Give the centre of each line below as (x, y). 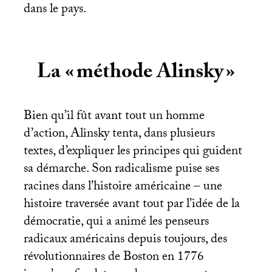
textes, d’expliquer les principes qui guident (133, 153)
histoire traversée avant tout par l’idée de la (131, 206)
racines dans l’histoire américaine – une (123, 188)
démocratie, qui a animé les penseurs (116, 223)
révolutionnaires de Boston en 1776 (114, 258)
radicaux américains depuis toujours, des (125, 241)
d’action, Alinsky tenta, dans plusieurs (119, 135)
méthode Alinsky (150, 74)
